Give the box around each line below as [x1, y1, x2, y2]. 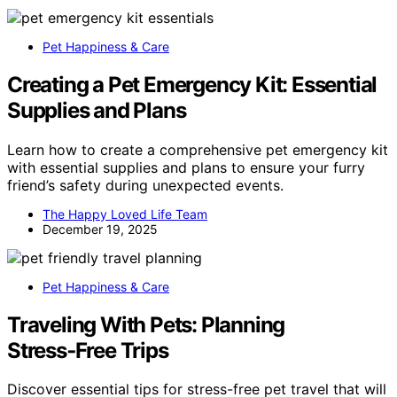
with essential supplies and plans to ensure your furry [7, 158, 365, 176]
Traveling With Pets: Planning [7, 311, 285, 338]
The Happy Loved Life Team [43, 206, 207, 222]
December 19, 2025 [43, 221, 158, 237]
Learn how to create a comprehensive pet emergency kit [7, 140, 388, 159]
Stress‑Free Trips [7, 337, 168, 363]
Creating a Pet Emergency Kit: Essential [7, 71, 378, 97]
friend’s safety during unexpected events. [7, 175, 284, 194]
